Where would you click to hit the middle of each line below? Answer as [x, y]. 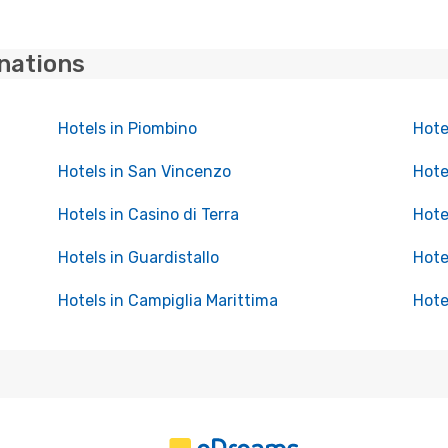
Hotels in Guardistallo [138, 257]
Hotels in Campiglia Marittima [167, 300]
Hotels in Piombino [127, 128]
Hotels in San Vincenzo [144, 171]
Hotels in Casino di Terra [148, 214]
